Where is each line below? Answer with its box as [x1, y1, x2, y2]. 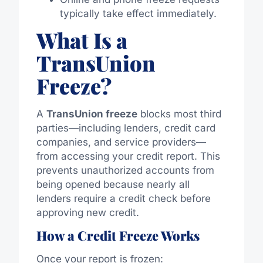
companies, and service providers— [36, 136, 206, 149]
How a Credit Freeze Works [36, 226, 200, 244]
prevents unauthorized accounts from [36, 164, 214, 177]
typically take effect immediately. [59, 8, 217, 20]
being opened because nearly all [36, 178, 190, 191]
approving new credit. [36, 207, 139, 219]
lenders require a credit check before [36, 193, 211, 205]
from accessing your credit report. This [36, 150, 220, 163]
